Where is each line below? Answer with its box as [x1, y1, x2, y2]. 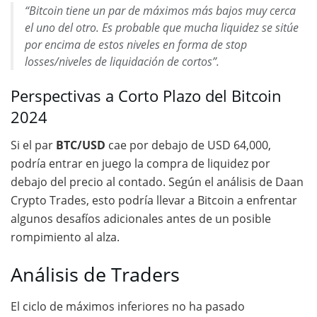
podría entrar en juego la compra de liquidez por [11, 155, 270, 171]
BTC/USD [56, 137, 105, 153]
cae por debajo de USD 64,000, [105, 137, 271, 153]
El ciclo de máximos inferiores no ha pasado [11, 299, 245, 314]
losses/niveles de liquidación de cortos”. [25, 54, 219, 70]
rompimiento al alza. [11, 229, 120, 245]
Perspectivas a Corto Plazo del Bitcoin [11, 85, 282, 106]
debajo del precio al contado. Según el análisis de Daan [11, 173, 304, 190]
